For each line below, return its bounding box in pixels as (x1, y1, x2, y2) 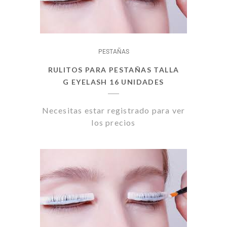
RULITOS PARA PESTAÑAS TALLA (48, 65, 179, 74)
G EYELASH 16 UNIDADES (63, 78, 164, 86)
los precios (91, 118, 136, 127)
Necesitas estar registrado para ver (42, 105, 185, 115)
